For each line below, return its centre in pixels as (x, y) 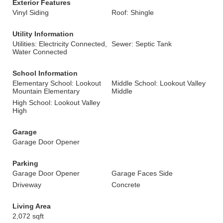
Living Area (32, 206)
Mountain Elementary (46, 91)
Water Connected (40, 52)
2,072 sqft (28, 216)
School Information (45, 73)
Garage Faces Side (142, 173)
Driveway (27, 185)
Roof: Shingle (133, 12)
